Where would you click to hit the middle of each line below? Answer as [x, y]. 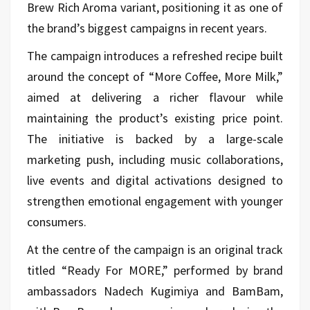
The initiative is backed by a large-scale [155, 138]
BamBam [256, 291]
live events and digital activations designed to [155, 180]
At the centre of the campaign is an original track [155, 249]
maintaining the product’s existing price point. [155, 118]
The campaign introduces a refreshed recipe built [155, 55]
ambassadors [65, 291]
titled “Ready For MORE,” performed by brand [155, 270]
